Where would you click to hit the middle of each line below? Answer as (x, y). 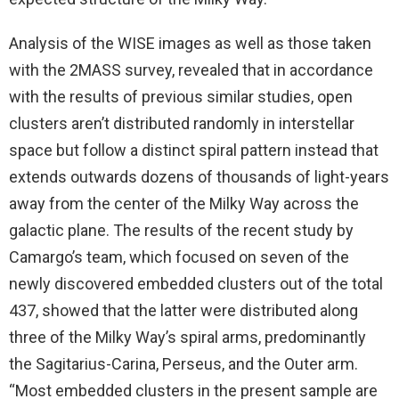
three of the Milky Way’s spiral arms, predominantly (187, 337)
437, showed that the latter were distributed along (183, 310)
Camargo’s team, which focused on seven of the (179, 256)
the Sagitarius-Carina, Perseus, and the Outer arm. (183, 363)
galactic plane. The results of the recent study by (181, 230)
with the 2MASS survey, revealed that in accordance (191, 69)
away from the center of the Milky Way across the (184, 203)
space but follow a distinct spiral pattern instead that (194, 150)
